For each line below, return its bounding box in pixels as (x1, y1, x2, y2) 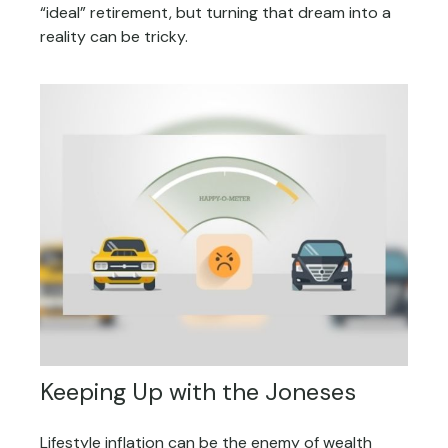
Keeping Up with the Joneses (40, 376, 356, 408)
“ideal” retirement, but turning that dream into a (40, 2, 391, 24)
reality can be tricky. (40, 26, 188, 48)
